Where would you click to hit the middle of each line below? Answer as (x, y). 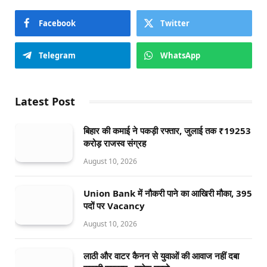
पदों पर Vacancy (114, 206)
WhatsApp (180, 56)
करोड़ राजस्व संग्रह (115, 143)
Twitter (175, 24)
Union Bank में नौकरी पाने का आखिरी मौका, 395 (168, 193)
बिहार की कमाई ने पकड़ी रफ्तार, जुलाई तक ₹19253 (167, 131)
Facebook (57, 24)
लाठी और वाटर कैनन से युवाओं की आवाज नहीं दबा (161, 256)
